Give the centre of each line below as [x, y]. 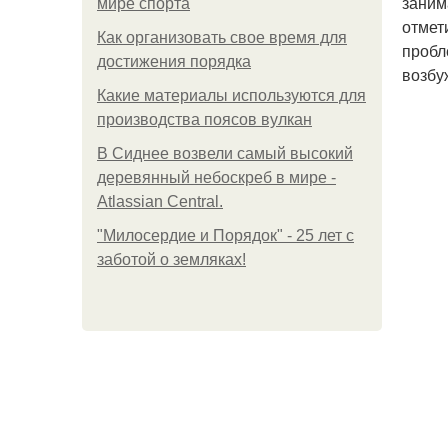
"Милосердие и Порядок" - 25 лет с [225, 235]
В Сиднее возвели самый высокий [225, 153]
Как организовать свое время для [222, 37]
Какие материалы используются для [231, 95]
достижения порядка [174, 61]
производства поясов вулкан [204, 119]
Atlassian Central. [160, 201]
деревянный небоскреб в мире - [216, 177]
